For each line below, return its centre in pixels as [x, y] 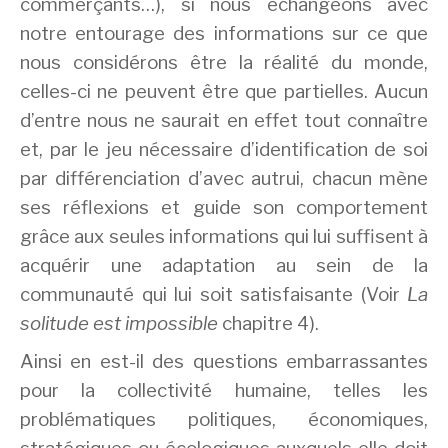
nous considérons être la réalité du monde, [224, 62]
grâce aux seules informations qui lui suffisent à [224, 236]
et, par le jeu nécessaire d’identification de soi [224, 149]
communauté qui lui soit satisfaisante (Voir [213, 294]
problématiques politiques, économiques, [224, 420]
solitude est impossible [119, 323]
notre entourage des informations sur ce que [224, 33]
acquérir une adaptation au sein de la [224, 265]
